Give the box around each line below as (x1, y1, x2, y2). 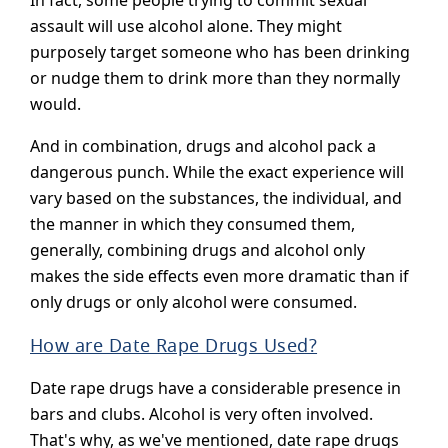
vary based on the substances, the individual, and (30, 187, 402, 210)
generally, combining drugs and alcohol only (30, 239, 365, 262)
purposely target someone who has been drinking (30, 41, 410, 64)
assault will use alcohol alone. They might (30, 15, 342, 38)
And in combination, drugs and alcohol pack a (30, 135, 376, 158)
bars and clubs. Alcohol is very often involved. (30, 403, 373, 426)
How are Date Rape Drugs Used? (30, 333, 318, 358)
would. (30, 93, 81, 116)
